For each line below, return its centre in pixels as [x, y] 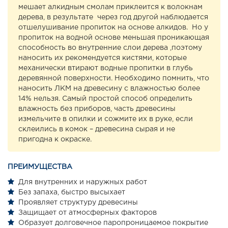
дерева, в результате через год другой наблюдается [113, 18]
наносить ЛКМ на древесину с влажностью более [109, 89]
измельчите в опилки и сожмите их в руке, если [106, 119]
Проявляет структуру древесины [76, 203]
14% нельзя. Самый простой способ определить [105, 99]
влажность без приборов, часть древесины [97, 109]
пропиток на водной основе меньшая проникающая [114, 38]
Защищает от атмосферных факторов [85, 213]
